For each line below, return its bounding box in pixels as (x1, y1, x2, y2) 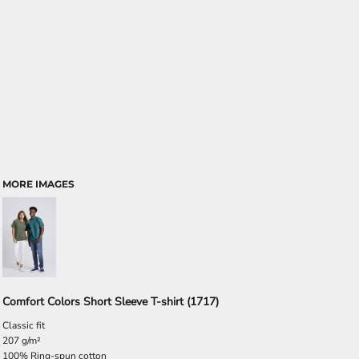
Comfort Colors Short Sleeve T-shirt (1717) (2, 294, 219, 309)
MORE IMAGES (2, 178, 75, 190)
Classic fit (2, 319, 45, 332)
